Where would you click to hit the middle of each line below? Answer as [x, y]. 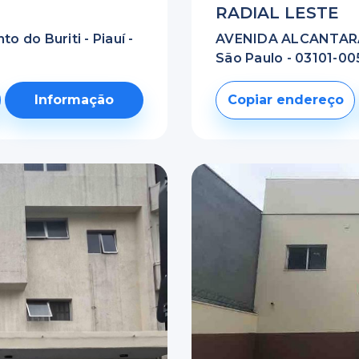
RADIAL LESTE [277, 13]
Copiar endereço [285, 100]
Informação [75, 100]
